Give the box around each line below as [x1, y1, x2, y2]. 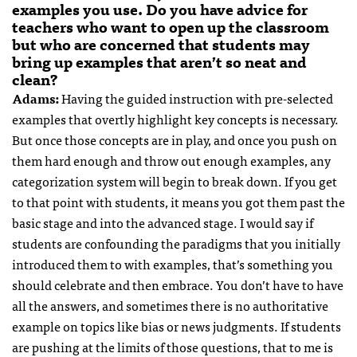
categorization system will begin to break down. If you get [12, 171, 337, 192]
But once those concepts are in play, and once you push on [12, 129, 337, 151]
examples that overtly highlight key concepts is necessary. [12, 108, 339, 130]
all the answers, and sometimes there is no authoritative [12, 295, 328, 316]
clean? [12, 67, 58, 92]
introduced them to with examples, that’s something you [12, 253, 333, 275]
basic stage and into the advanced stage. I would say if [12, 212, 313, 233]
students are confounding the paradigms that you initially [12, 233, 340, 254]
